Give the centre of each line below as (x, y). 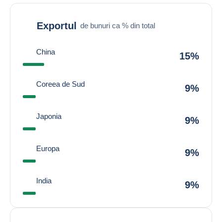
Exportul (57, 26)
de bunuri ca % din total (118, 25)
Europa (48, 148)
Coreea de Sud (60, 84)
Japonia (49, 116)
